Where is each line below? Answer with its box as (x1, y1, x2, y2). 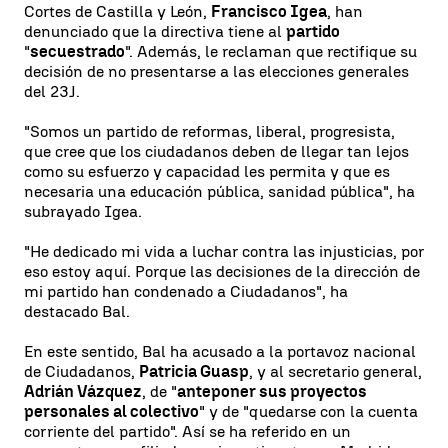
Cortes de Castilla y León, (24, 2, 211, 21)
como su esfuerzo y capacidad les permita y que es (24, 162, 390, 181)
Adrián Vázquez (24, 382, 142, 401)
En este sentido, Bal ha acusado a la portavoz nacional (24, 342, 416, 361)
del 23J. (24, 82, 80, 101)
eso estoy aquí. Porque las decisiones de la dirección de (24, 262, 420, 281)
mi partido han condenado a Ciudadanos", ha (24, 282, 348, 301)
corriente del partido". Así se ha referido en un (24, 422, 351, 441)
